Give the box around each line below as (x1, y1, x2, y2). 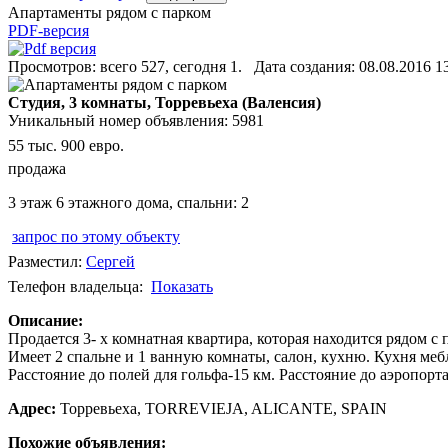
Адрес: (8, 400, 56, 418)
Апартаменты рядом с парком (8, 4, 211, 22)
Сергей (86, 253, 135, 271)
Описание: (8, 312, 83, 330)
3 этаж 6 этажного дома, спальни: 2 (8, 194, 249, 212)
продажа (8, 160, 66, 178)
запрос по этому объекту (12, 228, 180, 246)
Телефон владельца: (8, 278, 151, 296)
